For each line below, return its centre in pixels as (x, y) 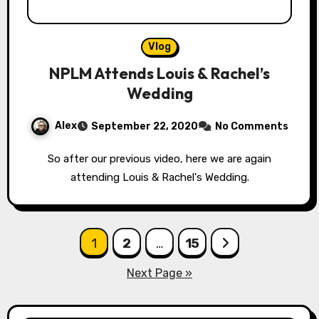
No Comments (252, 127)
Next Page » (159, 273)
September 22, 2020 (145, 127)
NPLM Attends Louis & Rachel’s (159, 74)
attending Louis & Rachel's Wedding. (159, 178)
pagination (66, 271)
